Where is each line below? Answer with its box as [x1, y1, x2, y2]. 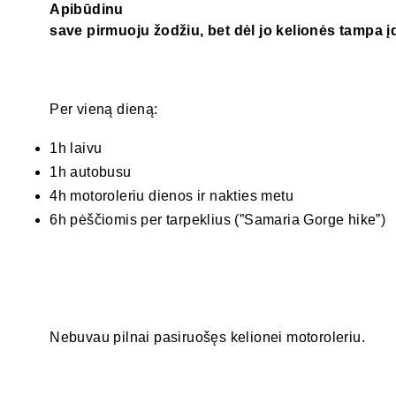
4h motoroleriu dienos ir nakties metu [49, 188, 294, 204]
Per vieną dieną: [49, 102, 158, 118]
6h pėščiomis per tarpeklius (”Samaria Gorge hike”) [49, 212, 386, 228]
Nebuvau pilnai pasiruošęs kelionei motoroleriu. [49, 329, 366, 345]
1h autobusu [49, 164, 132, 180]
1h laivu [49, 141, 103, 156]
